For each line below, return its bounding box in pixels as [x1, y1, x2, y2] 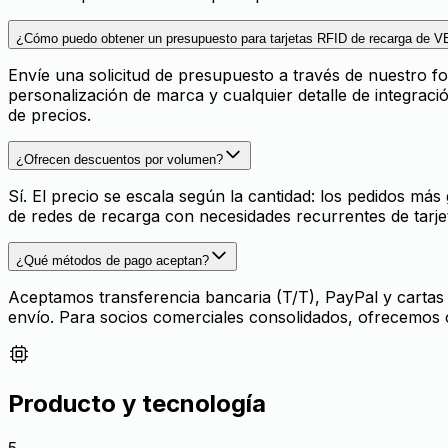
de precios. [8, 104, 91, 125]
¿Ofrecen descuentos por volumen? [16, 151, 223, 167]
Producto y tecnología [8, 388, 266, 418]
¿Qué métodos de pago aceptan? [16, 252, 209, 268]
